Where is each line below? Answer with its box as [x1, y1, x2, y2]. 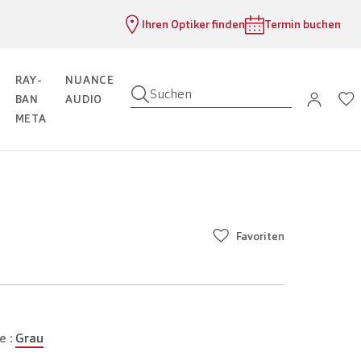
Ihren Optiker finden [142, 17, 245, 31]
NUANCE [65, 73, 114, 88]
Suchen [149, 85, 192, 103]
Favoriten [236, 229, 284, 243]
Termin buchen [264, 17, 341, 31]
